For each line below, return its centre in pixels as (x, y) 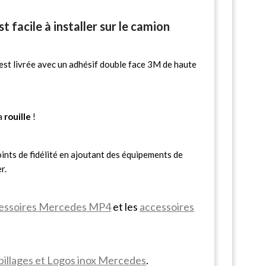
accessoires (167, 206)
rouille (18, 116)
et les (125, 206)
